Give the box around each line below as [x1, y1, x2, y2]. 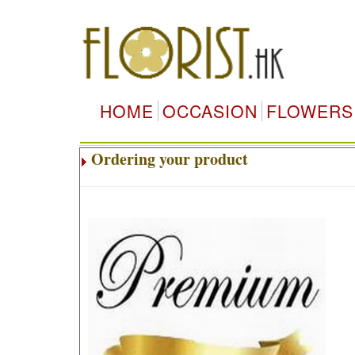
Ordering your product [90, 147, 248, 170]
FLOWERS [265, 99, 353, 123]
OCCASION [162, 99, 258, 123]
